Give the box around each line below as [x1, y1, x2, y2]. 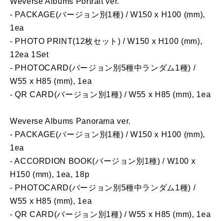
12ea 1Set [10, 50, 51, 59]
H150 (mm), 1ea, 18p [10, 170, 90, 179]
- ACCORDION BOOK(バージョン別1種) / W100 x [10, 157, 196, 166]
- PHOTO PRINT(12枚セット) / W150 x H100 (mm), [10, 37, 203, 46]
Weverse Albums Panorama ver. [10, 117, 131, 126]
